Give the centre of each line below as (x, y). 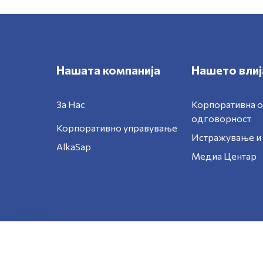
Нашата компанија (108, 70)
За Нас (71, 104)
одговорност (222, 118)
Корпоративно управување (117, 128)
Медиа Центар (224, 156)
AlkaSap (74, 146)
